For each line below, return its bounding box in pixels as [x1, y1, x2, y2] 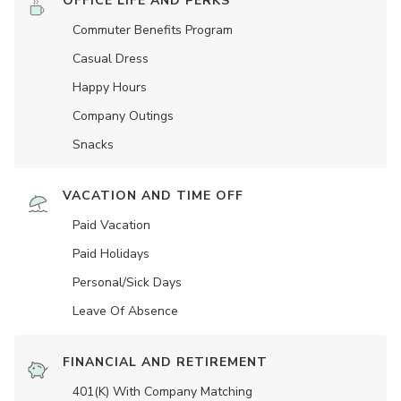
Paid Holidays [73, 245, 149, 263]
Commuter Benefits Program [73, 21, 233, 39]
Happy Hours [73, 79, 147, 97]
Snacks [73, 136, 114, 154]
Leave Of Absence [73, 303, 178, 320]
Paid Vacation [73, 217, 150, 235]
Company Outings [73, 107, 174, 125]
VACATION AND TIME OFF [63, 187, 243, 205]
